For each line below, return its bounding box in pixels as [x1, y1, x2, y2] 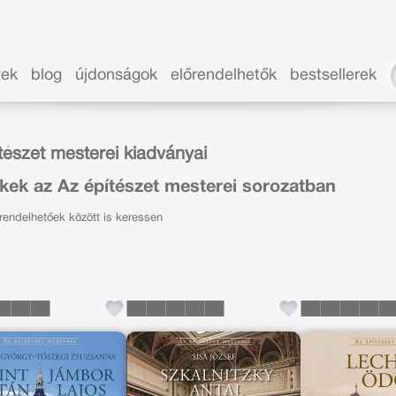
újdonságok [75, 68, 158, 83]
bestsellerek [290, 68, 377, 83]
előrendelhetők [171, 68, 278, 83]
